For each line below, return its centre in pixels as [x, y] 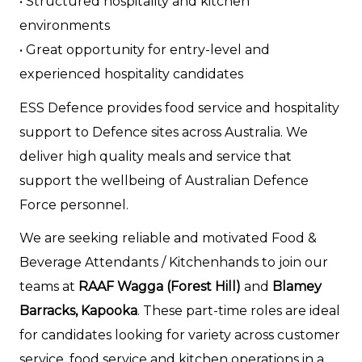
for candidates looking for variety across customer [180, 335]
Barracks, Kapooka [78, 310]
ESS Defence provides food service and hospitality [179, 107]
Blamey [297, 286]
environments [65, 26]
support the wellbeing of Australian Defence [164, 180]
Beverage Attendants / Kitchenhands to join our [174, 262]
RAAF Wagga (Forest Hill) [160, 286]
